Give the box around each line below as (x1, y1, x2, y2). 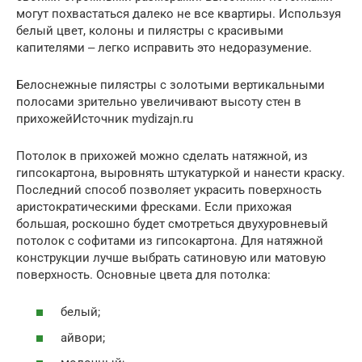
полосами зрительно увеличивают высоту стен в (16, 94, 301, 109)
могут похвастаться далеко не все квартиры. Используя (16, 6, 341, 21)
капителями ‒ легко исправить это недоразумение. (16, 40, 315, 55)
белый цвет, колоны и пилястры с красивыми (16, 23, 284, 38)
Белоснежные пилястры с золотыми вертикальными (16, 77, 325, 92)
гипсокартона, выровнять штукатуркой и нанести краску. (16, 165, 345, 180)
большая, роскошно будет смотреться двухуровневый (16, 216, 328, 231)
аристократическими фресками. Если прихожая (16, 199, 292, 214)
